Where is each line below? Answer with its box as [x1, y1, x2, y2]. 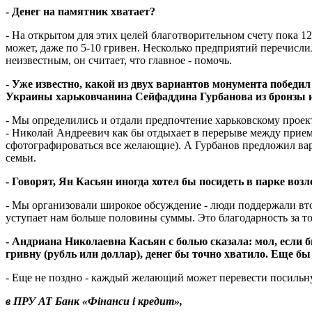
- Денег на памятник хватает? [6, 5, 155, 17]
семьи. [6, 151, 36, 164]
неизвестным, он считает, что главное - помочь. [6, 54, 232, 66]
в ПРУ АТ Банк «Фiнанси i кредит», [6, 295, 182, 307]
